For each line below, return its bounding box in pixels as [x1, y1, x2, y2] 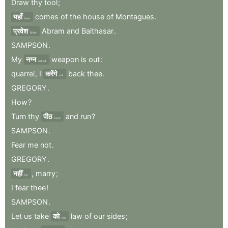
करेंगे [45, 69, 57, 78]
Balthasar [81, 26, 113, 35]
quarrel [11, 69, 35, 78]
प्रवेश [13, 26, 28, 35]
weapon [51, 54, 79, 64]
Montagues [116, 12, 154, 21]
